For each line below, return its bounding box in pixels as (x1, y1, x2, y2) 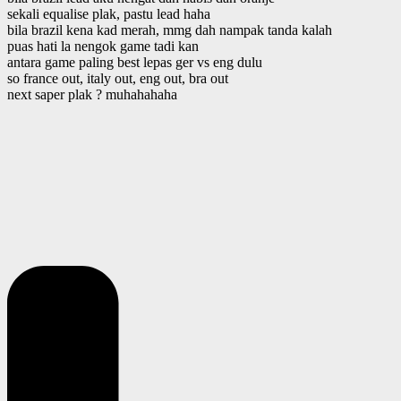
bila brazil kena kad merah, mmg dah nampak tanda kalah (7, 21, 332, 38)
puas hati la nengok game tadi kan (7, 38, 199, 54)
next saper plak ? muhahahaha (7, 86, 177, 102)
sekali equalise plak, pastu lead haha (7, 5, 210, 21)
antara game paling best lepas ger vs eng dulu (7, 54, 262, 70)
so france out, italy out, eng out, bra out (7, 70, 228, 86)
